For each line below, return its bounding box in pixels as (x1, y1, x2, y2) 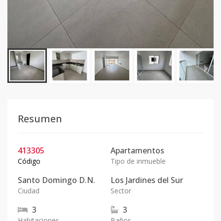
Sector (110, 186, 131, 195)
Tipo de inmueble (110, 156, 166, 166)
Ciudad (18, 186, 39, 195)
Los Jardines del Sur (110, 175, 183, 185)
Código (18, 156, 40, 166)
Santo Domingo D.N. (18, 175, 95, 185)
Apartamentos (110, 145, 164, 156)
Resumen (18, 112, 62, 125)
